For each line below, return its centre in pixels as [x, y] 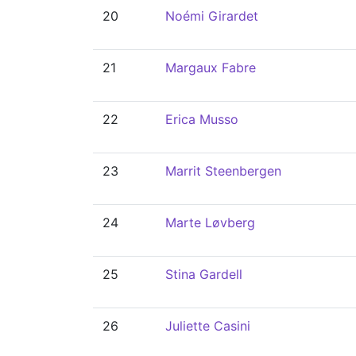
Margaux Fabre [211, 68]
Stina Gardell [204, 274]
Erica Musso [202, 119]
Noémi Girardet [212, 16]
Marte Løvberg [210, 222]
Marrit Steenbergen [223, 171]
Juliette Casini [208, 326]
